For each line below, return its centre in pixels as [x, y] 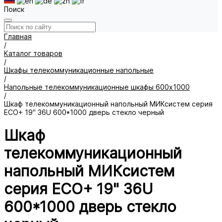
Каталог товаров [33, 53]
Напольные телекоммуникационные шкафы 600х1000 [97, 87]
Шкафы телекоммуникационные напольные [79, 70]
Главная [18, 36]
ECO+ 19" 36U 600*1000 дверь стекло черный [84, 112]
